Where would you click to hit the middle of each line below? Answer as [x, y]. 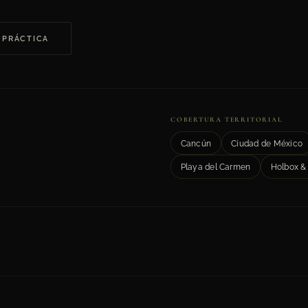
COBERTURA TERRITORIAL [227, 120]
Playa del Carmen [216, 166]
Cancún [196, 143]
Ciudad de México [267, 143]
